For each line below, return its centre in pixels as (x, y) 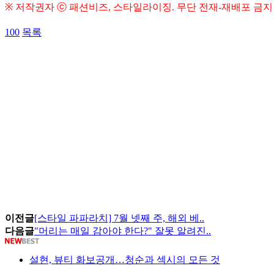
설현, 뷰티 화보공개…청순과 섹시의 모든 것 (125, 260)
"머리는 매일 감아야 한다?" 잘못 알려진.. (123, 231)
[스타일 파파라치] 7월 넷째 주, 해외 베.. (119, 218)
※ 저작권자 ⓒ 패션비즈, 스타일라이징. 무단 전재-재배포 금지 (139, 7)
